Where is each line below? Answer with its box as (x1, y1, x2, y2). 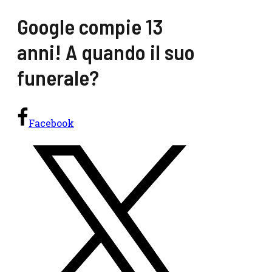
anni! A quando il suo (17, 39, 195, 65)
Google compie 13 (17, 13, 163, 39)
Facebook (28, 117, 74, 130)
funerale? (17, 64, 99, 90)
